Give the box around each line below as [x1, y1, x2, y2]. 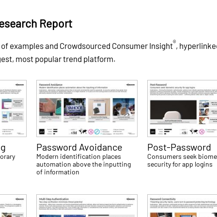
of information [36, 168, 80, 176]
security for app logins [147, 160, 213, 169]
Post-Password [147, 141, 212, 153]
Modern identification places [36, 152, 122, 161]
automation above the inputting [36, 160, 131, 169]
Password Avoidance [36, 141, 123, 153]
